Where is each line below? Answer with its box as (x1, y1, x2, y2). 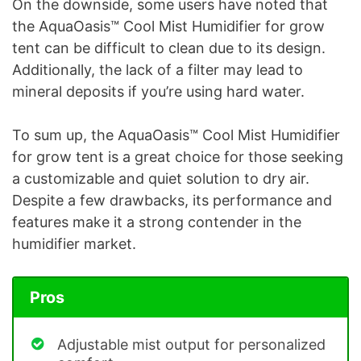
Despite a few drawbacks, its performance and (12, 191, 332, 209)
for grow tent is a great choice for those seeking (12, 147, 343, 165)
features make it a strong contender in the (12, 213, 301, 230)
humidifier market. (12, 234, 136, 252)
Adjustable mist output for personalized (57, 335, 326, 353)
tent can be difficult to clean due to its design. (12, 39, 326, 56)
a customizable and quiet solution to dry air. (12, 169, 309, 187)
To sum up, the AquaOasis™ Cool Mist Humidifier (12, 126, 340, 143)
